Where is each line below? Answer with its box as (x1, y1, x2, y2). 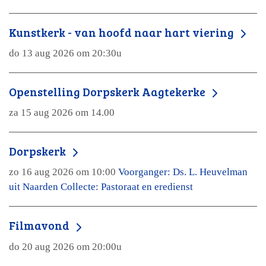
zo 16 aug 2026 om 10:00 (9, 166, 118, 178)
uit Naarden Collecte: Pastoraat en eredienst (9, 181, 193, 193)
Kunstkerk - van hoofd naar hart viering (9, 24, 236, 40)
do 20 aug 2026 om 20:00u (9, 240, 122, 252)
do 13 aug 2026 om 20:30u (9, 47, 122, 59)
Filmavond (9, 217, 72, 233)
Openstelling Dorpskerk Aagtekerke (9, 84, 208, 100)
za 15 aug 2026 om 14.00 (9, 107, 115, 119)
